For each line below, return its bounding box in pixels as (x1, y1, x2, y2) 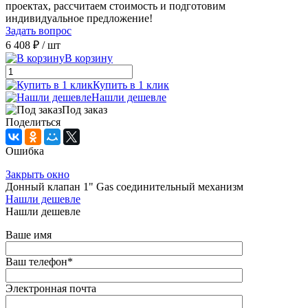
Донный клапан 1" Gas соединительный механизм (5, 181, 243, 193)
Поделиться (5, 116, 60, 129)
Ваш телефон (5, 256, 67, 268)
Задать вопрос (5, 25, 71, 37)
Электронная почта (5, 283, 96, 295)
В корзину (65, 52, 113, 65)
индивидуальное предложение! (5, 12, 153, 25)
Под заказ (62, 104, 107, 116)
